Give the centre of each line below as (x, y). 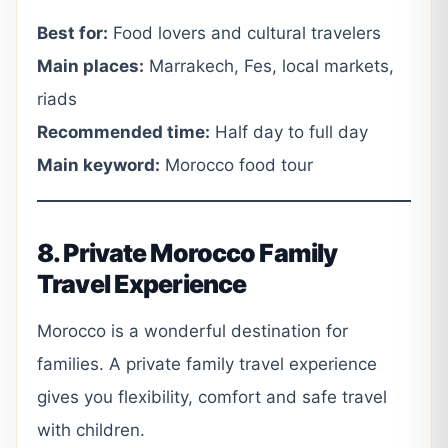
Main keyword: (98, 165)
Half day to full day (289, 132)
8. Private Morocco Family (187, 253)
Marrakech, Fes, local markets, (269, 66)
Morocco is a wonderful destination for (192, 331)
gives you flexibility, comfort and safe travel (212, 397)
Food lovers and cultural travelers (244, 33)
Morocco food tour (236, 165)
